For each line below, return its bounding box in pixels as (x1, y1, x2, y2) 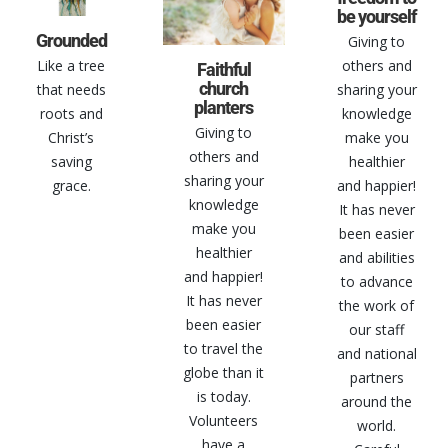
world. (357, 415, 397, 435)
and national (336, 343, 417, 363)
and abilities (338, 247, 415, 267)
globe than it (183, 363, 265, 383)
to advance (340, 271, 413, 291)
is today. (196, 387, 251, 407)
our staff (349, 319, 405, 339)
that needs (36, 80, 106, 100)
